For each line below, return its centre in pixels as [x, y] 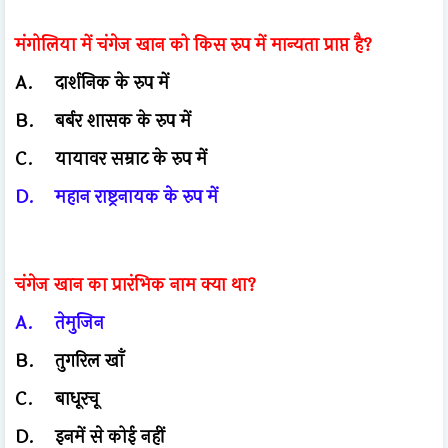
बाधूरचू [77, 398]
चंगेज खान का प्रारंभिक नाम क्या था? [135, 284]
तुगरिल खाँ [89, 360]
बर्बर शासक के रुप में [123, 120]
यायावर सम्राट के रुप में [131, 158]
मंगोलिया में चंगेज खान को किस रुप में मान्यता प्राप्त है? [193, 44]
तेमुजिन [79, 322]
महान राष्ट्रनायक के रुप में [136, 196]
